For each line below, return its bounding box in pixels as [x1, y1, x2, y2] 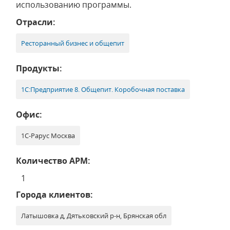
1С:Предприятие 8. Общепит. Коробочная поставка [21, 85, 185, 94]
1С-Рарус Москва [21, 131, 75, 140]
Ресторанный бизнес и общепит [21, 39, 124, 48]
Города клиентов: [16, 189, 93, 200]
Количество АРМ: [16, 155, 90, 166]
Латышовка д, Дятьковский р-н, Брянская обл [21, 211, 166, 220]
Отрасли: [16, 16, 55, 28]
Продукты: [16, 63, 62, 74]
